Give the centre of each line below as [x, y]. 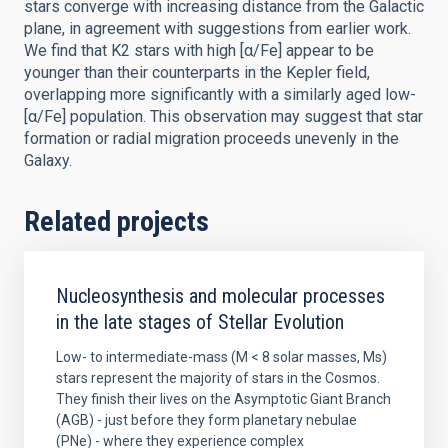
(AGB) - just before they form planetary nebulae [206, 420]
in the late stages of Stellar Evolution [200, 322]
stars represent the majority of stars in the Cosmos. [218, 378]
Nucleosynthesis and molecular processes [220, 296]
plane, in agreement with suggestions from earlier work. [217, 28]
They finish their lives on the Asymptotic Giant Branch [223, 399]
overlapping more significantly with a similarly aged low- [220, 94]
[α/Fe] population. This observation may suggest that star [223, 116]
